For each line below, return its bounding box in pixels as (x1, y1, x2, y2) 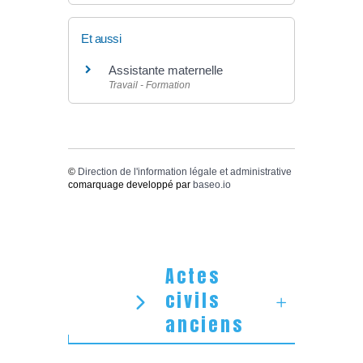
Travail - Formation (109, 79, 190, 92)
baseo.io (193, 179, 231, 191)
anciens (165, 310, 244, 338)
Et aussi (81, 32, 121, 46)
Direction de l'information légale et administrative (78, 166, 292, 178)
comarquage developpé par (68, 179, 193, 191)
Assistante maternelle (109, 63, 223, 78)
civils (165, 286, 220, 314)
